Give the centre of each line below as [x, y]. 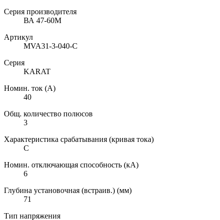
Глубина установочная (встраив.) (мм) [68, 190]
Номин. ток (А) [30, 88]
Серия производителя [40, 11]
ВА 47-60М [42, 20]
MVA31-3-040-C [51, 46]
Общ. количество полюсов [48, 113]
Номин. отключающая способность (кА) [71, 165]
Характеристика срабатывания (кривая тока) [79, 139]
